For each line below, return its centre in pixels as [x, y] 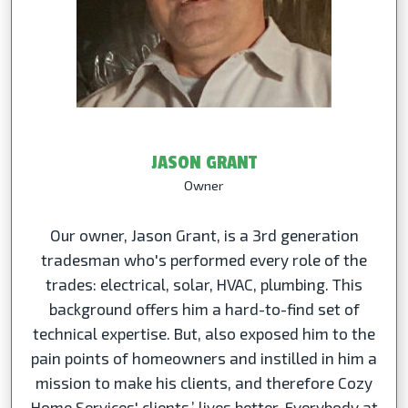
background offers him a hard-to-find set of [204, 308]
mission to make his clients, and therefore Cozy [204, 382]
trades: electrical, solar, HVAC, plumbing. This [204, 284]
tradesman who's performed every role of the [204, 259]
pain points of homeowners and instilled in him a [204, 357]
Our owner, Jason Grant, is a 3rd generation [204, 235]
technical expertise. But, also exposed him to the [204, 333]
